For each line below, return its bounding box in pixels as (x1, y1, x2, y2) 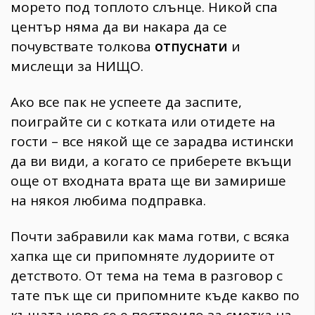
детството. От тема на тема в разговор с (11, 266, 283, 285)
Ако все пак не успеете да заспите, (11, 92, 242, 111)
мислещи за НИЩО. (11, 57, 143, 76)
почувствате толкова (11, 37, 155, 56)
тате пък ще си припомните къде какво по (11, 285, 300, 304)
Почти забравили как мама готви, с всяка (11, 226, 290, 245)
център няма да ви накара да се (11, 18, 227, 37)
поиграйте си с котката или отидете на (11, 112, 276, 131)
